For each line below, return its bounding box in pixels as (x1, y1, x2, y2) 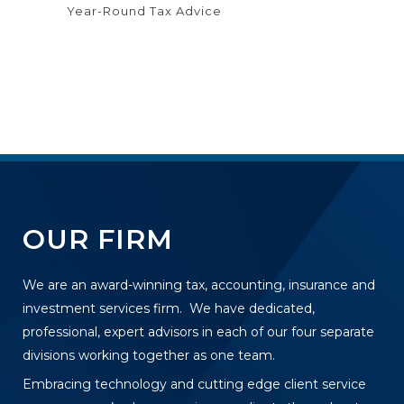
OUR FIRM (23, 223, 173, 257)
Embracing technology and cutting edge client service (23, 376, 366, 393)
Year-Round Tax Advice (67, 3, 222, 18)
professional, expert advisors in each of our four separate (23, 324, 374, 341)
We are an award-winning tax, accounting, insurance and (23, 277, 375, 294)
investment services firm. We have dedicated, (23, 300, 315, 317)
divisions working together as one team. (23, 347, 275, 364)
